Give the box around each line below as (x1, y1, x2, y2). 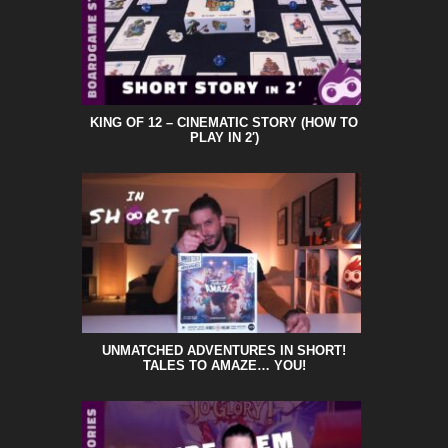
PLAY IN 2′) (189, 130, 259, 146)
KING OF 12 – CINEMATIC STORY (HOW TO (90, 115, 358, 131)
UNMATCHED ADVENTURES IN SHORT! (102, 342, 346, 358)
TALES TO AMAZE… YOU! (142, 357, 306, 373)
